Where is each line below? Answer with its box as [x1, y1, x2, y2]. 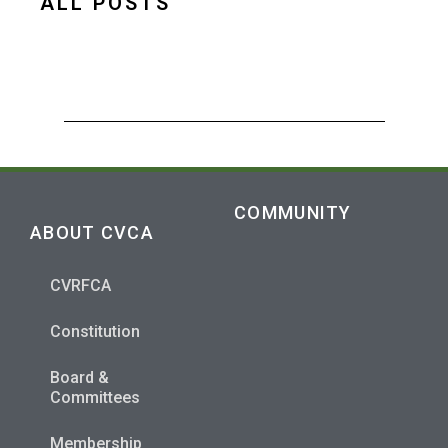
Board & [50, 367, 109, 387]
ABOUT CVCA [30, 221, 154, 243]
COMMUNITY [234, 201, 352, 223]
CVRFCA [50, 275, 111, 295]
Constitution [50, 321, 140, 341]
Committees [50, 387, 140, 407]
